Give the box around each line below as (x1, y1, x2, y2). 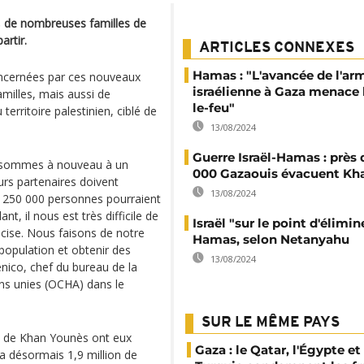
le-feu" (193, 100, 235, 115)
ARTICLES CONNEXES (199, 41, 354, 56)
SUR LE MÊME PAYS (201, 315, 340, 331)
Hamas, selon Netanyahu (193, 232, 349, 247)
